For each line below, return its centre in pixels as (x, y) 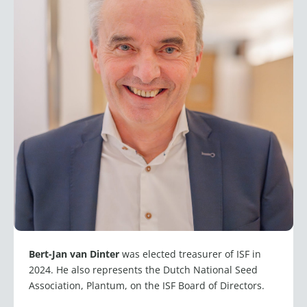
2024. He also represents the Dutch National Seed (143, 270)
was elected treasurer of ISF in (192, 254)
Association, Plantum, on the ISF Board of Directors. (147, 286)
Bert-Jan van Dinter (75, 254)
